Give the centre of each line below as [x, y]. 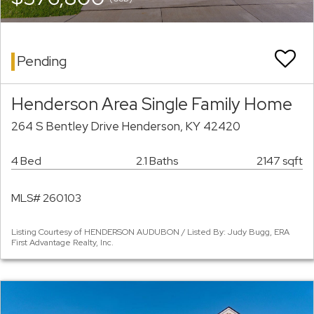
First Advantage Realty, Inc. [62, 243]
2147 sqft [280, 161]
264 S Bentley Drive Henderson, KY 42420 [126, 127]
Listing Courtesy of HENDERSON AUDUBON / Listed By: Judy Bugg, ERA [150, 232]
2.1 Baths [157, 161]
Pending [42, 61]
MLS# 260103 [46, 198]
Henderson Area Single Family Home [152, 104]
